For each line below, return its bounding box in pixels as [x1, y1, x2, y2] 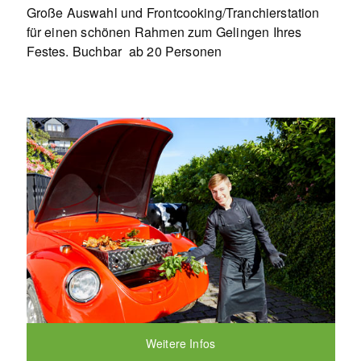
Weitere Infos [145, 334, 216, 351]
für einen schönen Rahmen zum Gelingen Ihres [26, 22, 302, 41]
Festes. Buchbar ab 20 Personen [26, 41, 222, 60]
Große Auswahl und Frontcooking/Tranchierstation [26, 2, 320, 22]
